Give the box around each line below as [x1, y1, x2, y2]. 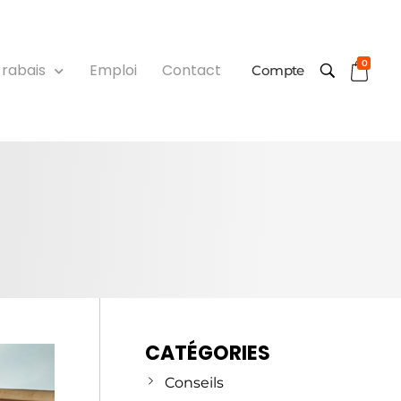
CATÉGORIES [145, 338, 271, 367]
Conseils [164, 373, 224, 391]
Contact [162, 60, 222, 81]
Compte [252, 61, 304, 79]
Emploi [89, 60, 137, 81]
